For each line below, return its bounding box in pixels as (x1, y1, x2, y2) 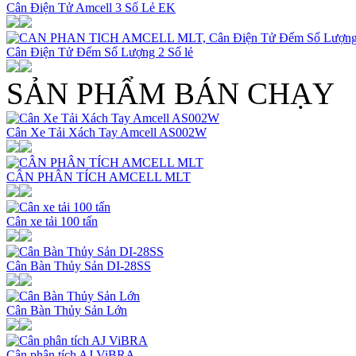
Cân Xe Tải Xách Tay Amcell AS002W (6, 125, 207, 139)
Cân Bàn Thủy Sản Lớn (6, 303, 127, 317)
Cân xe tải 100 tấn (6, 214, 98, 228)
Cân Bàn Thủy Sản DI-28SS (6, 258, 151, 273)
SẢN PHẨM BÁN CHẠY (6, 75, 335, 110)
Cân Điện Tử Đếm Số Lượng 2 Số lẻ (6, 44, 193, 59)
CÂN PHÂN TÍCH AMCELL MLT (6, 169, 191, 184)
